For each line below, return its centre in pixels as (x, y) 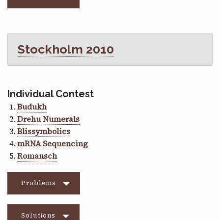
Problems (39, 183)
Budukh (32, 107)
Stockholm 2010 (66, 49)
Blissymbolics (44, 131)
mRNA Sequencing (53, 144)
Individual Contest (51, 94)
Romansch (37, 156)
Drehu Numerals (48, 119)
